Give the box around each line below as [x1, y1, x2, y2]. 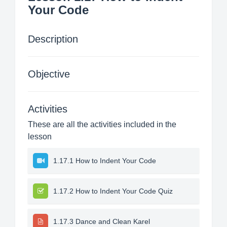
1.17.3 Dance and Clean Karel [53, 217, 150, 225]
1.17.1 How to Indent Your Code [53, 157, 156, 165]
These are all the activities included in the [28, 120, 176, 129]
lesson [28, 132, 52, 141]
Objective [28, 68, 70, 80]
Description [28, 33, 78, 45]
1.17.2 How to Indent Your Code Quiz [53, 187, 173, 195]
